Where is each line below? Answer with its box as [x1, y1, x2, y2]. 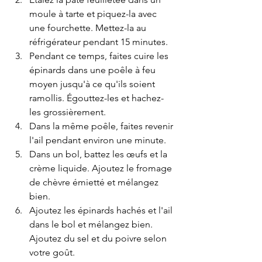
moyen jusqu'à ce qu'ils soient [29, 78, 157, 90]
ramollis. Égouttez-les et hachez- [29, 92, 164, 104]
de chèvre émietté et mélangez [29, 177, 161, 188]
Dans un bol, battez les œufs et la [29, 149, 170, 160]
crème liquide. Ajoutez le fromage [29, 163, 174, 174]
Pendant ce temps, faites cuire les [29, 50, 171, 62]
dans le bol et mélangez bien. [29, 219, 155, 230]
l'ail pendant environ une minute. [29, 135, 166, 146]
